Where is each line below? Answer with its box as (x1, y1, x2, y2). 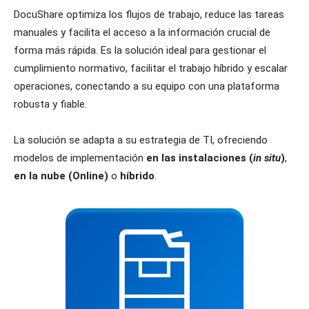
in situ (253, 152, 281, 165)
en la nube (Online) (14, 170, 108, 183)
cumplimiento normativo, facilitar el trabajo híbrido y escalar (14, 62, 288, 75)
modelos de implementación (14, 152, 146, 165)
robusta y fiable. (14, 98, 87, 111)
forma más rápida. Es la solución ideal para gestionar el (14, 44, 266, 57)
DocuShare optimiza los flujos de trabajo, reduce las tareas (14, 8, 284, 21)
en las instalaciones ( (146, 152, 253, 165)
